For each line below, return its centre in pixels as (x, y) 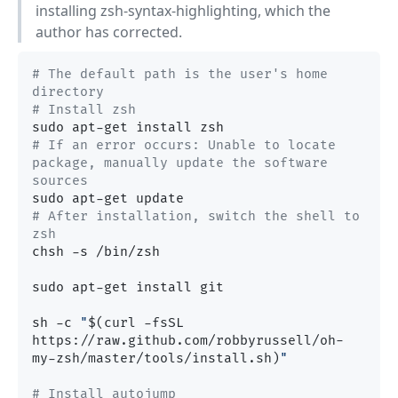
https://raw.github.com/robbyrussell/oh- (188, 341)
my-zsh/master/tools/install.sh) (156, 359)
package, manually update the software (180, 163)
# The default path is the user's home (180, 75)
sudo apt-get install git (128, 288)
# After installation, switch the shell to (196, 217)
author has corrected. (109, 32)
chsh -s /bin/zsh (96, 252)
